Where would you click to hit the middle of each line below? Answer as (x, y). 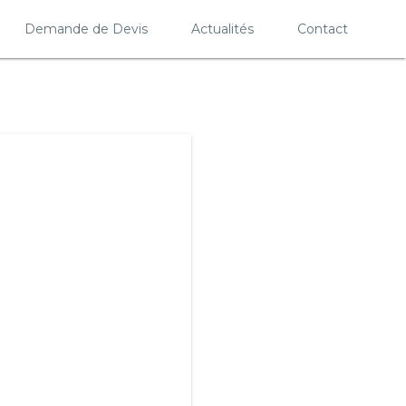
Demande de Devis (86, 29)
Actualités (222, 29)
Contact (323, 29)
